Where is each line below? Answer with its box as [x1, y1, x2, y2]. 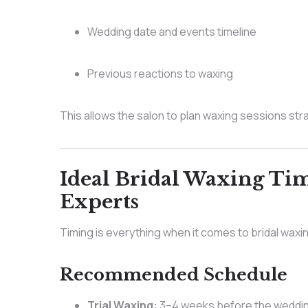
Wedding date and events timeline [87, 24, 256, 40]
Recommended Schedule [59, 263, 287, 285]
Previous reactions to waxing [87, 66, 233, 82]
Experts [59, 189, 139, 214]
